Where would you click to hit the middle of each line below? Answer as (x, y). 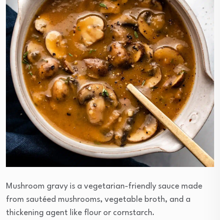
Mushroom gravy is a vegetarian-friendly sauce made (104, 187)
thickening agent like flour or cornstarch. (80, 213)
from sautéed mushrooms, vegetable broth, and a (98, 200)
